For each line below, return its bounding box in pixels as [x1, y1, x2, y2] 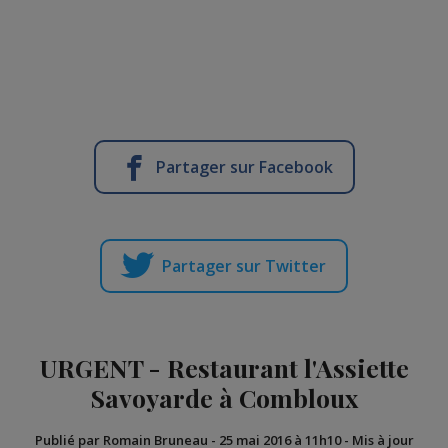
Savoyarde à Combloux [90, 381, 358, 415]
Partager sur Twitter [162, 255, 326, 278]
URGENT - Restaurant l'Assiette [39, 351, 409, 385]
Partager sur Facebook [155, 156, 333, 179]
